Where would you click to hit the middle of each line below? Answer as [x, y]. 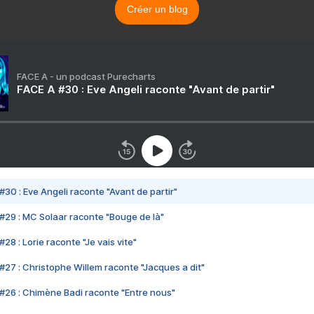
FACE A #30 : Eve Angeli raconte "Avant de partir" [146, 90]
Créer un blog [157, 9]
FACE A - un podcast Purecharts [86, 77]
